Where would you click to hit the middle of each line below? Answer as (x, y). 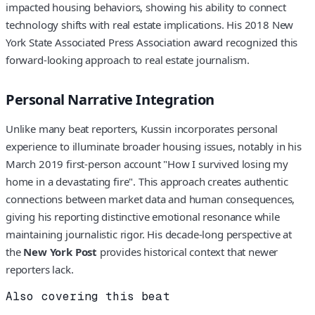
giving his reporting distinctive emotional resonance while (143, 216)
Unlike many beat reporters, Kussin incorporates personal (142, 128)
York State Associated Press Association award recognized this (152, 43)
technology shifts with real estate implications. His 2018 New (150, 25)
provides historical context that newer (188, 251)
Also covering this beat (88, 296)
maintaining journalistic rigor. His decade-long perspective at (149, 234)
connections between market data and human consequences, (150, 199)
